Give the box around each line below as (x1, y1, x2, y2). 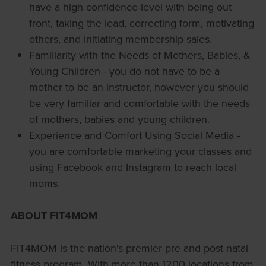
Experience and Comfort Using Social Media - (29, 128, 240, 143)
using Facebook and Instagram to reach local (29, 160, 237, 175)
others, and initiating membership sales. (29, 31, 213, 47)
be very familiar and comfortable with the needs (29, 96, 251, 111)
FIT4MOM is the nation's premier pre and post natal (10, 240, 248, 256)
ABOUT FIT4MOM (10, 208, 97, 224)
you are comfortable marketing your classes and (29, 144, 252, 159)
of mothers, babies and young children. (29, 112, 210, 127)
